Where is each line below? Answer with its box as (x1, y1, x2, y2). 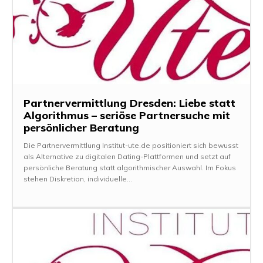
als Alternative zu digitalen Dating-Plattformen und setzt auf (23, 152, 231, 161)
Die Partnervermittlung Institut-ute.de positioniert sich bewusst (23, 141, 238, 150)
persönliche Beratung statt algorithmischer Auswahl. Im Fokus (23, 163, 236, 173)
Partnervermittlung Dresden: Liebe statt (23, 96, 235, 110)
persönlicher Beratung (23, 121, 139, 135)
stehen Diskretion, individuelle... (23, 174, 132, 184)
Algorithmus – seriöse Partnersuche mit (23, 109, 230, 123)
